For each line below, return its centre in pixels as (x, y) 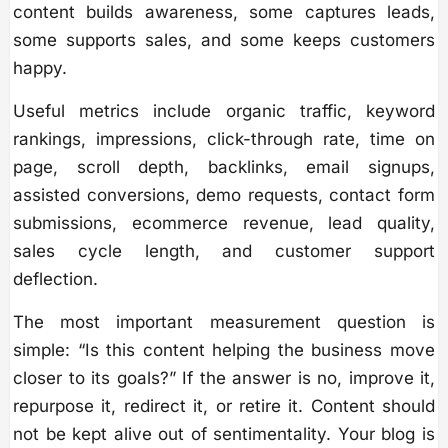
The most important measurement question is (224, 321)
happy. (40, 67)
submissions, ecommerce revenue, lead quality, (224, 222)
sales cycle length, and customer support (224, 250)
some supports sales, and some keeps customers (224, 39)
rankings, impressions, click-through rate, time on (224, 138)
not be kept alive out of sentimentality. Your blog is (224, 433)
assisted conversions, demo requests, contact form (224, 194)
